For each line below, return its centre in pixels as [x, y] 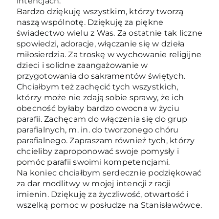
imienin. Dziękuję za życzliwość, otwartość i [102, 194]
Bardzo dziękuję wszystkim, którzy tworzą [100, 11]
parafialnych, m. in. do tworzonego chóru [98, 130]
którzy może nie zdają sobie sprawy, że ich [100, 97]
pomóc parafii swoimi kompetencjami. [93, 162]
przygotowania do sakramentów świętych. [101, 76]
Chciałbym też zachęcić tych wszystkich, [97, 87]
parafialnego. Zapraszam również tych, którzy [106, 140]
